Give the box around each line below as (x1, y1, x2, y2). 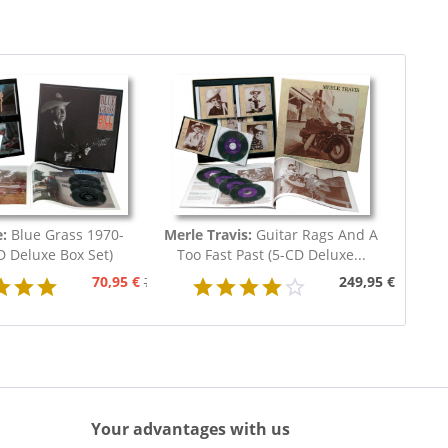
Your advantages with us (91, 418, 290, 441)
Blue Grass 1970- (10, 225, 124, 245)
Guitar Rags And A (256, 225, 379, 245)
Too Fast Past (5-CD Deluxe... (176, 245, 366, 265)
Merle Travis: (164, 225, 257, 245)
